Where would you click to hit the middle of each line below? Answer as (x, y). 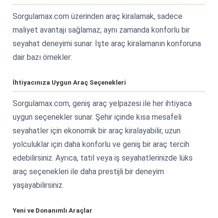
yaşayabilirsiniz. (38, 185)
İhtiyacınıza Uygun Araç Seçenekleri (69, 82)
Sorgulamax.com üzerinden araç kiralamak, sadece (98, 16)
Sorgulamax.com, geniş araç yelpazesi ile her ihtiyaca (102, 103)
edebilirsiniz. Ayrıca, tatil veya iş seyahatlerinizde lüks (103, 158)
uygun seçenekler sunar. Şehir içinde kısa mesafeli (97, 117)
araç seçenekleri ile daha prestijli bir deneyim (88, 171)
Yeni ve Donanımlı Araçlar (53, 210)
